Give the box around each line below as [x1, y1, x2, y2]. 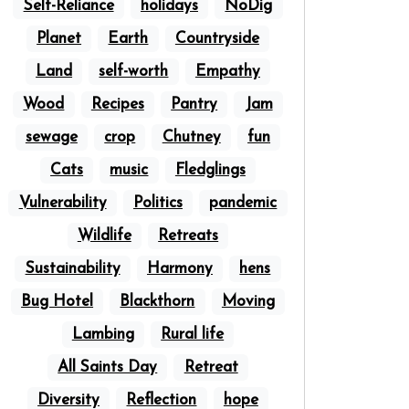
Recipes [90, 97, 144, 112]
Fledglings [174, 163, 246, 178]
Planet [37, 31, 82, 47]
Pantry [171, 97, 218, 112]
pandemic [209, 195, 278, 211]
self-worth [99, 64, 169, 79]
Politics [132, 195, 183, 211]
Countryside [174, 31, 259, 47]
